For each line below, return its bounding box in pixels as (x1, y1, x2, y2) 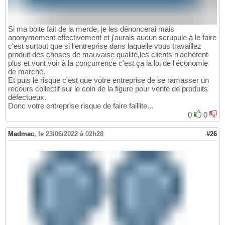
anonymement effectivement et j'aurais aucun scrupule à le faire (8, 33, 216, 42)
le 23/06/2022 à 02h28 (38, 130, 103, 138)
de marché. (8, 67, 45, 76)
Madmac (8, 130, 34, 138)
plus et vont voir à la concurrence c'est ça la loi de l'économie (8, 58, 208, 67)
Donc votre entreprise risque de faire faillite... (8, 101, 153, 110)
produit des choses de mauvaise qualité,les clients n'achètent (8, 50, 208, 59)
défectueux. (8, 92, 46, 101)
